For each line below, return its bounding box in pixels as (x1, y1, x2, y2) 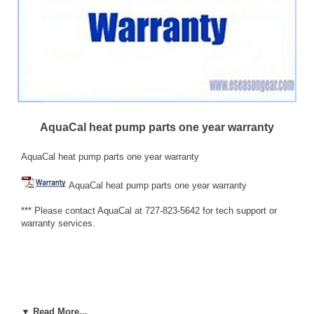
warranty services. (21, 217, 95, 228)
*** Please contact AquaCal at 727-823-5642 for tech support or (21, 205, 277, 216)
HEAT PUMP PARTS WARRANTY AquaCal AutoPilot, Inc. (21, 293, 259, 304)
